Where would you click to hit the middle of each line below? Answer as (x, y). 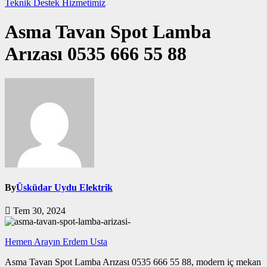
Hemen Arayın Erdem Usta (56, 242)
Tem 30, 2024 (38, 211)
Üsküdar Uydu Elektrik (64, 188)
